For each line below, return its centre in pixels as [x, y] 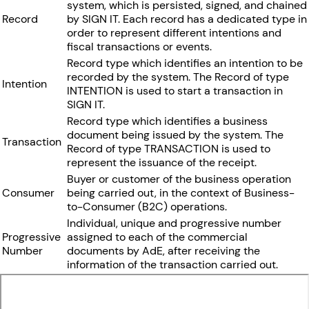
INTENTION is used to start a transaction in [175, 90]
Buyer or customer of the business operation [179, 179]
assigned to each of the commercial [157, 237]
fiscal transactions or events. [139, 46]
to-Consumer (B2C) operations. [147, 206]
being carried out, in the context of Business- [181, 192]
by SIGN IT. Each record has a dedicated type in [187, 19]
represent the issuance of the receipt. [162, 162]
